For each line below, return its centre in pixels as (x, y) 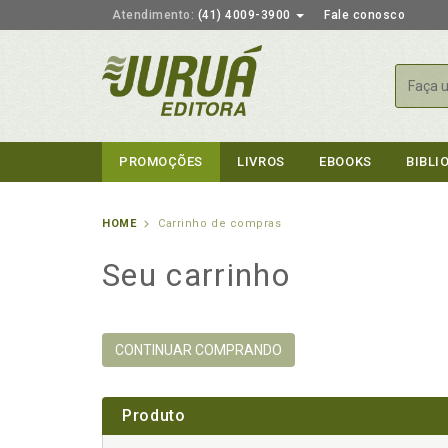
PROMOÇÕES (161, 161)
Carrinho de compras (220, 223)
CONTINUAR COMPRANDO (198, 350)
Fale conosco (364, 15)
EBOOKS (345, 161)
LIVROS (261, 161)
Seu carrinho (196, 275)
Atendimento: (153, 15)
